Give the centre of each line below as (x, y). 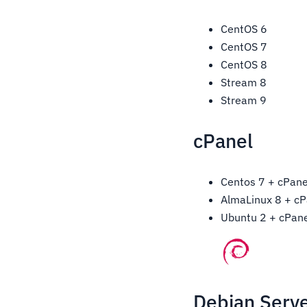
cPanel (223, 140)
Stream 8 (244, 82)
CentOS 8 (244, 64)
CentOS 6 (244, 28)
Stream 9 (244, 100)
